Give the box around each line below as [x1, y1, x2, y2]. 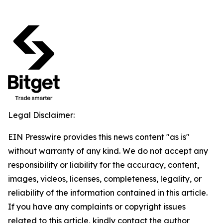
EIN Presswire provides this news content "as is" [8, 132, 190, 142]
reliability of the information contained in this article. [8, 188, 208, 198]
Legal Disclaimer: [8, 110, 75, 120]
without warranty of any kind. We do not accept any [8, 146, 208, 156]
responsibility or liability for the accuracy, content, [8, 160, 199, 170]
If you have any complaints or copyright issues [8, 202, 186, 212]
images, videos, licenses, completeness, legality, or [8, 174, 202, 184]
